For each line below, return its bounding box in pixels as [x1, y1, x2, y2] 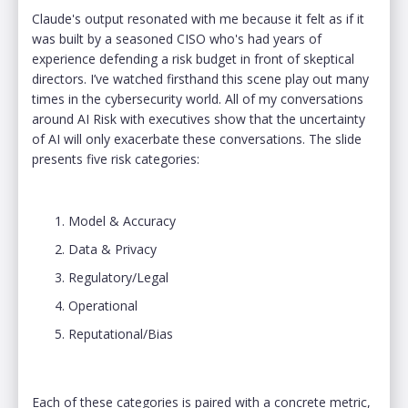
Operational [68, 296, 138, 314]
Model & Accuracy [68, 211, 176, 229]
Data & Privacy [68, 240, 157, 258]
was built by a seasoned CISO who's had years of [32, 29, 321, 47]
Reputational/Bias [68, 324, 177, 342]
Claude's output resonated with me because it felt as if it [32, 9, 364, 27]
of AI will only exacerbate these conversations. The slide [32, 129, 362, 148]
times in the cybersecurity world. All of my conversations [32, 89, 363, 107]
